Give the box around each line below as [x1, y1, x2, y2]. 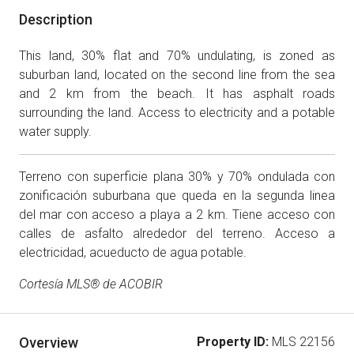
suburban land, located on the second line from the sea [19, 67, 335, 82]
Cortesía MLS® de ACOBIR [19, 277, 163, 292]
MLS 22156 [269, 334, 335, 349]
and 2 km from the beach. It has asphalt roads [19, 86, 335, 101]
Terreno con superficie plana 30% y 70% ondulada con [19, 169, 335, 184]
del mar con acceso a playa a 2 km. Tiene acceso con [19, 207, 335, 222]
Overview [19, 333, 78, 351]
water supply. [19, 124, 92, 139]
